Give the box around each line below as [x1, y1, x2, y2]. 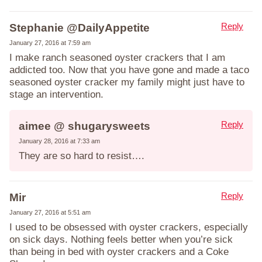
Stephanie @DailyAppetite [9, 21, 150, 34]
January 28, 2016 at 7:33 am [19, 137, 100, 144]
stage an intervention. [9, 88, 106, 100]
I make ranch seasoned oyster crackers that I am [9, 51, 225, 63]
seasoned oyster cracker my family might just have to [9, 76, 244, 88]
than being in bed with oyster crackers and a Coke [9, 246, 229, 257]
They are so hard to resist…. [19, 150, 144, 161]
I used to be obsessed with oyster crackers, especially [9, 221, 248, 233]
